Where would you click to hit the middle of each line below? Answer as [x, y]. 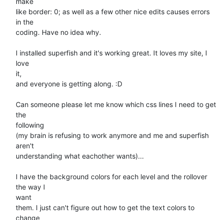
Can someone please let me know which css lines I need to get [116, 104]
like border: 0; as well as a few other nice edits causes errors [113, 11]
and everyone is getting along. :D [69, 83]
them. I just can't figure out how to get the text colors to [105, 207]
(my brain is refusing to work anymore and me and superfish [112, 135]
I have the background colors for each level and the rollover [111, 176]
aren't [25, 145]
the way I [30, 187]
